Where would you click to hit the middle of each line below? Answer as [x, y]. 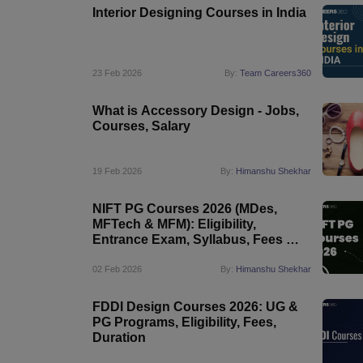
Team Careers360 [276, 73]
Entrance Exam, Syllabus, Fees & [194, 239]
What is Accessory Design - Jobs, [196, 111]
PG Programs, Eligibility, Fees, [184, 322]
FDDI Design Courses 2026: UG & [195, 307]
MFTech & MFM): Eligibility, [174, 224]
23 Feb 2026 [117, 73]
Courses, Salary [141, 126]
